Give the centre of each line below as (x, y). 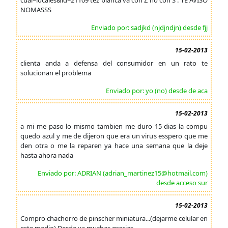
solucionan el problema (56, 73)
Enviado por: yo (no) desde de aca (157, 91)
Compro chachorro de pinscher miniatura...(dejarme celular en (114, 218)
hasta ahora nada (47, 155)
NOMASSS (36, 10)
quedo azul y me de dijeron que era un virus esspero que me (114, 136)
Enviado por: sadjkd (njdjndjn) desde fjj (149, 27)
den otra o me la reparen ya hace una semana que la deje (114, 146)
